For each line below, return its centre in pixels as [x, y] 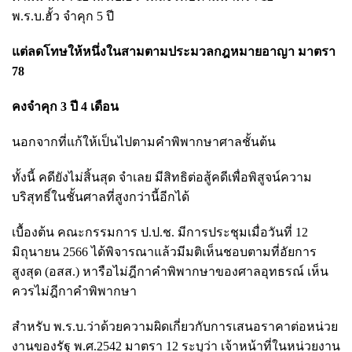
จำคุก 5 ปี [88, 16]
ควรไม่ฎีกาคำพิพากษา [74, 291]
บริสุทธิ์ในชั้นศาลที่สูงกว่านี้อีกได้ [101, 196]
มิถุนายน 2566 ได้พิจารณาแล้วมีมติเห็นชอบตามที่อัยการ [164, 251]
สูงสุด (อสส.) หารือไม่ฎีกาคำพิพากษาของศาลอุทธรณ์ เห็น [170, 271]
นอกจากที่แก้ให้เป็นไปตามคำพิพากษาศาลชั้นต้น [145, 141]
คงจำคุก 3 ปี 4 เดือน [67, 106]
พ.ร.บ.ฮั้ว [37, 16]
